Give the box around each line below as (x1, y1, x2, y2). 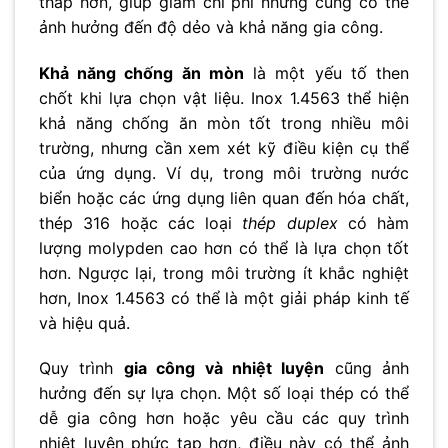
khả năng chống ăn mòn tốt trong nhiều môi (39, 112, 409, 133)
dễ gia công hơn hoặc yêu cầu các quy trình (39, 408, 409, 429)
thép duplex (242, 212, 338, 233)
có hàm (337, 212, 409, 233)
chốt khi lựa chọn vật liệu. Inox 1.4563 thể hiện (39, 87, 409, 108)
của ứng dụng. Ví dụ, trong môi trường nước (39, 162, 409, 183)
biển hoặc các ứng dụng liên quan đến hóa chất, (39, 187, 409, 208)
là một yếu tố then (243, 62, 410, 83)
